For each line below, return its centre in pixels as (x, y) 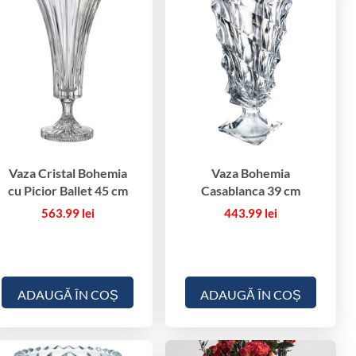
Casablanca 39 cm (251, 190)
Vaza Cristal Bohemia (68, 172)
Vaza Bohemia (251, 172)
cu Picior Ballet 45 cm (68, 190)
